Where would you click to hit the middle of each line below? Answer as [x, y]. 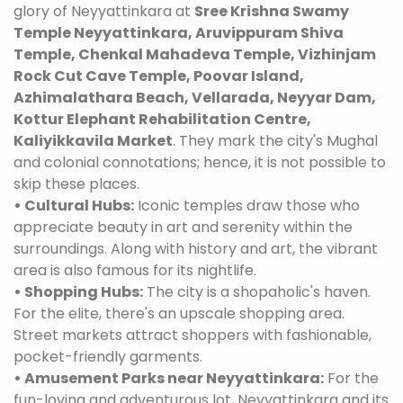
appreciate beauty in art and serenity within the [183, 227]
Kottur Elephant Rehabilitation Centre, [162, 119]
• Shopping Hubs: [78, 292]
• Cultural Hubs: [74, 206]
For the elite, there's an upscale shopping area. [179, 313]
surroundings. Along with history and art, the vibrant [196, 249]
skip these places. [76, 184]
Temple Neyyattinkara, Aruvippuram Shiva [179, 33]
